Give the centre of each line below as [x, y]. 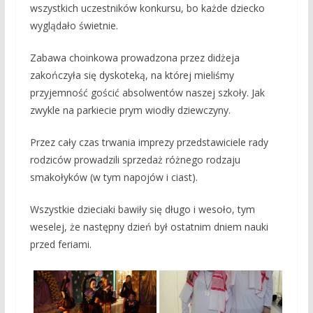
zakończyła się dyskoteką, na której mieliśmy [132, 75]
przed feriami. [60, 245]
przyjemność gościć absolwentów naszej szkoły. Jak [147, 93]
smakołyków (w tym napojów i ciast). [114, 177]
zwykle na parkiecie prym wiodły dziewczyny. [130, 110]
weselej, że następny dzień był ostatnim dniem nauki [149, 227]
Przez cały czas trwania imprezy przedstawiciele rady [149, 143]
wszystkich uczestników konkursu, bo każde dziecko [147, 8]
